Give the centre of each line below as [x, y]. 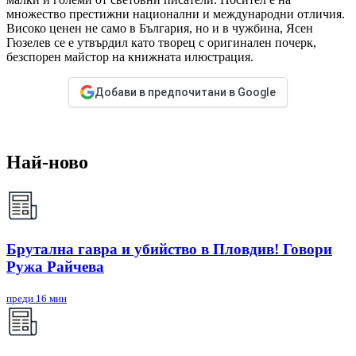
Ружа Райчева [55, 266]
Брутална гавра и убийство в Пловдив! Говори [169, 249]
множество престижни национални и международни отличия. [176, 14]
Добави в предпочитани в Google [185, 93]
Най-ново [47, 163]
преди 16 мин [37, 298]
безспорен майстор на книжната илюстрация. [130, 57]
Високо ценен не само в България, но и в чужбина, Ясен [160, 29]
